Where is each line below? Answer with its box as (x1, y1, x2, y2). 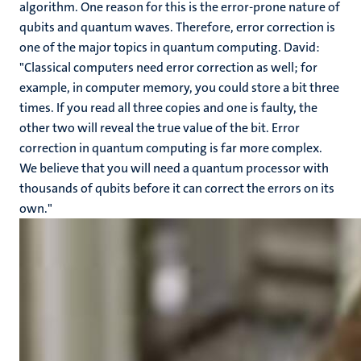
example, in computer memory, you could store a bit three (19, 79, 339, 96)
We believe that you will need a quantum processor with (19, 160, 329, 176)
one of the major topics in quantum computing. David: (19, 39, 320, 56)
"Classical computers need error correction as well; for (19, 59, 317, 76)
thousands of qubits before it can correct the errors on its (19, 180, 334, 197)
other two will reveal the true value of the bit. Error (19, 119, 300, 136)
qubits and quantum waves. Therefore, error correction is (19, 19, 335, 35)
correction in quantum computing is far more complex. (19, 139, 322, 156)
